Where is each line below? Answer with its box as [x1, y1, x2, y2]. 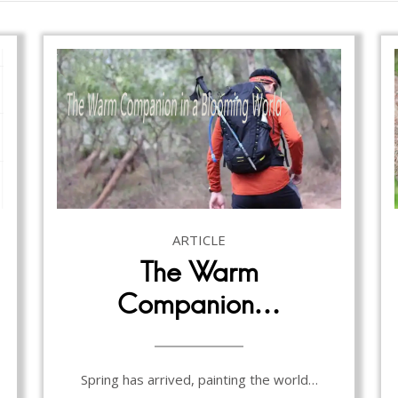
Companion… [117, 287, 281, 321]
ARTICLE [172, 230, 226, 249]
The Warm [139, 255, 259, 289]
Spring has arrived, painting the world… [80, 370, 318, 388]
